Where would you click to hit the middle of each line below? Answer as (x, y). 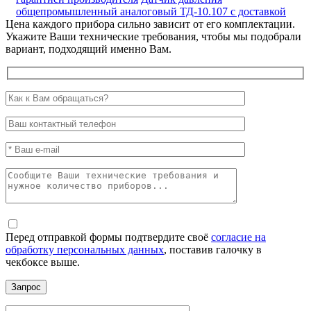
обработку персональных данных (85, 250)
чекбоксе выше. (43, 262)
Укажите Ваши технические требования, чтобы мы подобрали (153, 36)
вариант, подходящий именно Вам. (89, 49)
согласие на (238, 237)
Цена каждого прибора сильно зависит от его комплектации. (150, 24)
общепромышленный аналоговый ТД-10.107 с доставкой (151, 11)
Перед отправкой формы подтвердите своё (108, 237)
